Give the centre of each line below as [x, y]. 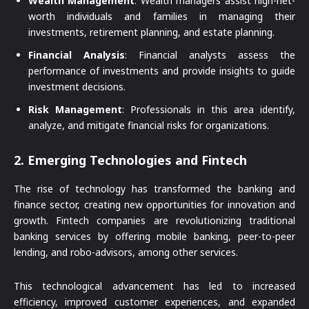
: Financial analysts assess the [210, 55]
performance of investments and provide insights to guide [162, 71]
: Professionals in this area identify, [209, 110]
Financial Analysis [77, 55]
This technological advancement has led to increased [154, 286]
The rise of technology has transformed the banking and [154, 189]
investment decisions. [77, 87]
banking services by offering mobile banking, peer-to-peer [154, 237]
